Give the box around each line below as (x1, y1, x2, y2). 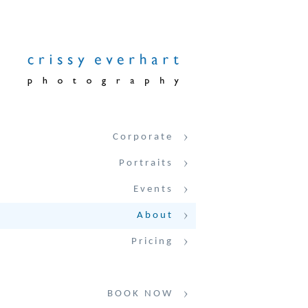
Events (133, 184, 173, 195)
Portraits (119, 158, 173, 168)
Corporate (113, 132, 173, 142)
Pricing (131, 236, 173, 247)
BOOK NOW (107, 289, 173, 299)
